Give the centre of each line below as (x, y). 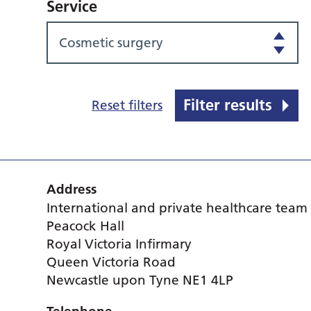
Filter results (228, 105)
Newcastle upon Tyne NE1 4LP (140, 280)
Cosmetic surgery (111, 43)
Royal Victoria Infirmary (119, 244)
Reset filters (127, 105)
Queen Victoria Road (111, 262)
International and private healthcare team (177, 208)
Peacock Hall (86, 226)
